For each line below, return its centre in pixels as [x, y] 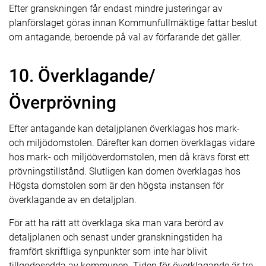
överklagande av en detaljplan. [73, 200]
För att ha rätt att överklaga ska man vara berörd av [116, 223]
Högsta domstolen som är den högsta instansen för [116, 186]
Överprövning [63, 102]
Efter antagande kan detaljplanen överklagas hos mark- [124, 129]
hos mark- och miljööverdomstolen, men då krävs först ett [129, 157]
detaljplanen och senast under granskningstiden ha [116, 237]
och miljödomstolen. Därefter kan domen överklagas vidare [132, 143]
